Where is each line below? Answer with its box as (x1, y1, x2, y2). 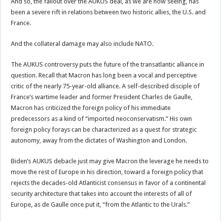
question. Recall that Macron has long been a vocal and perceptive (11, 71, 197, 79)
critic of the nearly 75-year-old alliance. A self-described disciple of (11, 82, 200, 90)
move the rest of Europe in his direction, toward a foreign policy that (11, 168, 204, 176)
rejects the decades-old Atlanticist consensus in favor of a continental (11, 179, 206, 186)
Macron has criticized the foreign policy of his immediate (11, 104, 171, 111)
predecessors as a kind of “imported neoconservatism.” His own (11, 114, 192, 122)
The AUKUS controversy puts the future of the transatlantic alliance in (11, 60, 205, 68)
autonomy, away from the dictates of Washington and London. (11, 136, 187, 144)
